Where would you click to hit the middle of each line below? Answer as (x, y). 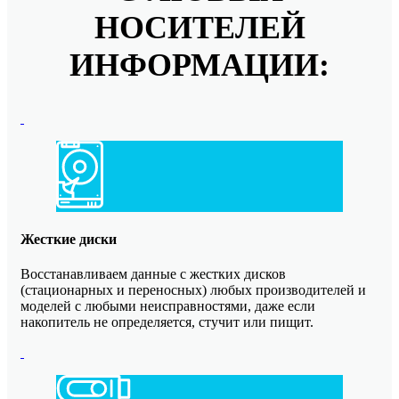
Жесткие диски (69, 239)
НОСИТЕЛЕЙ (199, 28)
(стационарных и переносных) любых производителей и (193, 289)
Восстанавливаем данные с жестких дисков (153, 273)
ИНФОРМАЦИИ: (199, 65)
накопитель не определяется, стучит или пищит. (167, 322)
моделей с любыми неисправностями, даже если (168, 305)
